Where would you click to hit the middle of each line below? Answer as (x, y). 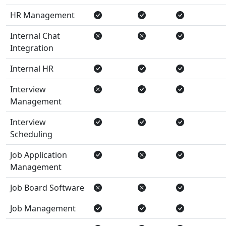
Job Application (39, 155)
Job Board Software (47, 187)
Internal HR (32, 68)
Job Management (43, 208)
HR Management (42, 15)
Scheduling (31, 134)
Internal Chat (35, 36)
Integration (32, 48)
